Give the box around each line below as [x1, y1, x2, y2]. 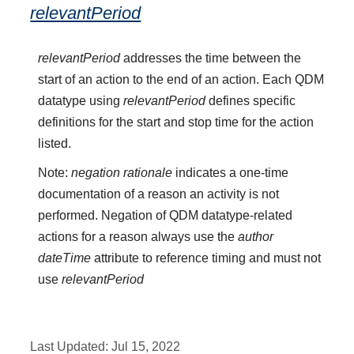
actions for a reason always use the [38, 230, 239, 244]
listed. [38, 137, 72, 151]
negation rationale [71, 166, 173, 180]
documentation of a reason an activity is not [38, 187, 280, 201]
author [238, 230, 274, 244]
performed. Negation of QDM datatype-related [38, 209, 293, 223]
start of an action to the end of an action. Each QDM [38, 73, 325, 87]
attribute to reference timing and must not [91, 251, 322, 265]
